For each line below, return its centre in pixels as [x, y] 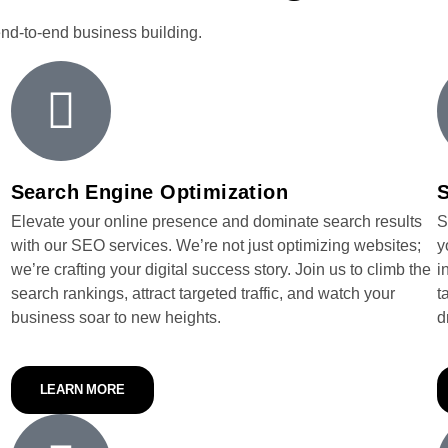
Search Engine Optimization [149, 192]
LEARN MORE [82, 389]
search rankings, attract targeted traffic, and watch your [202, 293]
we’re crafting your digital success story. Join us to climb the [220, 269]
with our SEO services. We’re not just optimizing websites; [215, 245]
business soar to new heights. [115, 317]
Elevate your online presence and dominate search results [216, 221]
